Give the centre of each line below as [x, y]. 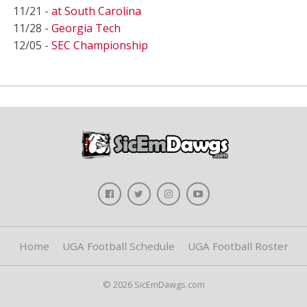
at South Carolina [96, 11]
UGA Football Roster [238, 246]
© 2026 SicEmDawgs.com [153, 284]
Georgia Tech [86, 28]
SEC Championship [99, 45]
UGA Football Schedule [118, 246]
